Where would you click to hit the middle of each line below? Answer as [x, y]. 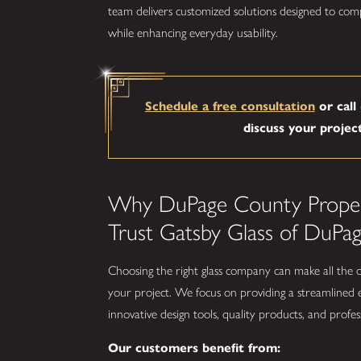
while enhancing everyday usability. [193, 33]
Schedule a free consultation [230, 106]
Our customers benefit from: [195, 348]
